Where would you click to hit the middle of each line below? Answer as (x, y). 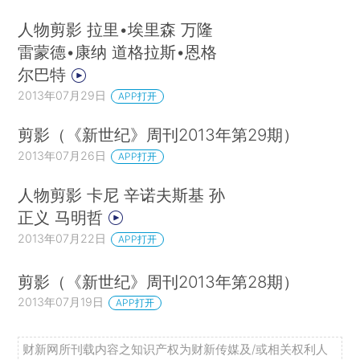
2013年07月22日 (62, 238)
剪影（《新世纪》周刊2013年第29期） (159, 135)
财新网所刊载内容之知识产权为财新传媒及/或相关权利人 (176, 349)
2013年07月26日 (62, 156)
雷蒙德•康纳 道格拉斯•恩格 (118, 52)
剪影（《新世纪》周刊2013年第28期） (159, 281)
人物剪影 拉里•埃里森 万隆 (116, 30)
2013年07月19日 (61, 302)
